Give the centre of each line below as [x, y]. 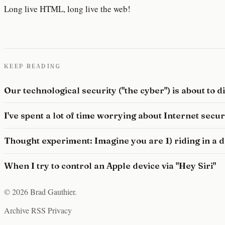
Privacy [60, 210]
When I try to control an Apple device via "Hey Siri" [110, 166]
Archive [17, 210]
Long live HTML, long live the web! [67, 9]
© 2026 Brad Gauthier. [40, 192]
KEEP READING [33, 67]
